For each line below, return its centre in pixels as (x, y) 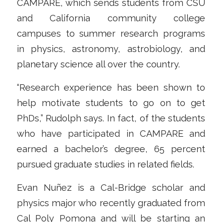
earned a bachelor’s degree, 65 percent (111, 149)
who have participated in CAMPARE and (111, 133)
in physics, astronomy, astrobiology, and (111, 49)
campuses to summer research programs (111, 34)
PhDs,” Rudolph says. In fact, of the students (111, 118)
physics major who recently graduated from (111, 203)
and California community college (111, 18)
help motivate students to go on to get (111, 103)
